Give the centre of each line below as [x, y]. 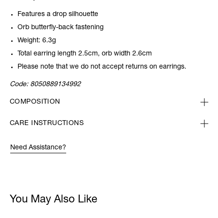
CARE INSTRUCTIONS [47, 124]
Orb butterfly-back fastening [61, 28]
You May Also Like [54, 200]
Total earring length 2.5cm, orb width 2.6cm [85, 54]
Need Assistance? [38, 148]
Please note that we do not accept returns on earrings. [102, 67]
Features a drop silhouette [58, 15]
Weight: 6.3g [37, 41]
